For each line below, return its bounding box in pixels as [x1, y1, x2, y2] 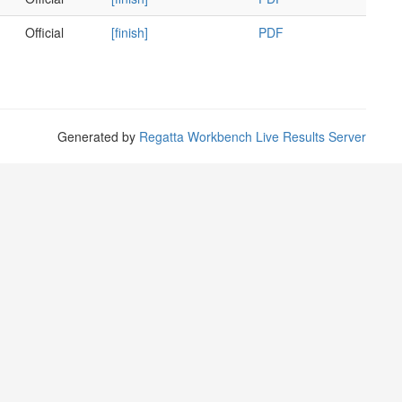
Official [25, 23, 64, 41]
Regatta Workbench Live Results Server [139, 127, 366, 145]
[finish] [111, 23, 148, 41]
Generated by [57, 127, 139, 145]
